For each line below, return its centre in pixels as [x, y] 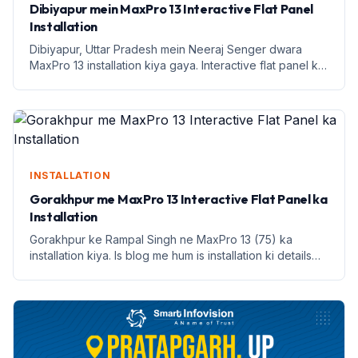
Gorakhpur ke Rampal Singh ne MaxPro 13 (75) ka [161, 239]
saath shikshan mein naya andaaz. [119, 81]
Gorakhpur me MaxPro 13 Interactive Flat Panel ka [179, 199]
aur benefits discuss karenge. [107, 271]
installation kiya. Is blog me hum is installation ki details [171, 255]
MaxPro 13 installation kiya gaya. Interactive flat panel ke [177, 65]
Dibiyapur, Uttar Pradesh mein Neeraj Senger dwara [166, 49]
